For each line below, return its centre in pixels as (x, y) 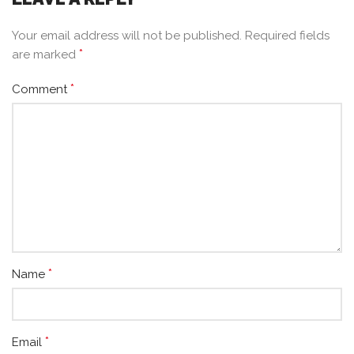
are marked (45, 55)
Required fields (287, 36)
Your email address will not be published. (127, 36)
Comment (41, 89)
